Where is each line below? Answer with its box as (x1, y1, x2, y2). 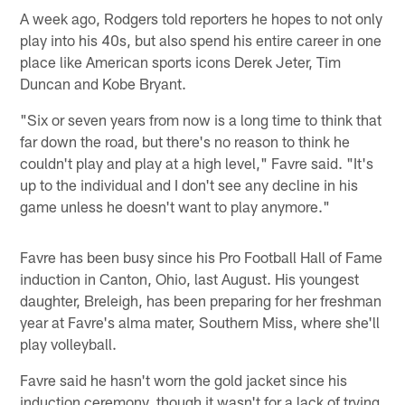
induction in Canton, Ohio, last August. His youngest (20, 268, 360, 287)
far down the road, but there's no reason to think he (20, 131, 351, 150)
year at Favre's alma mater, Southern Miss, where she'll (20, 312, 381, 331)
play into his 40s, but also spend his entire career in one (20, 30, 382, 49)
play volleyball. (20, 334, 118, 353)
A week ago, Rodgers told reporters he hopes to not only (20, 8, 383, 27)
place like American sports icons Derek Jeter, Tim (20, 52, 342, 71)
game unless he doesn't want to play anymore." (20, 196, 331, 215)
